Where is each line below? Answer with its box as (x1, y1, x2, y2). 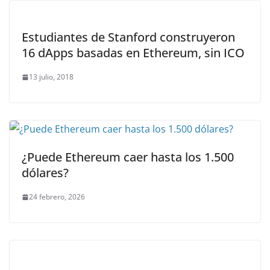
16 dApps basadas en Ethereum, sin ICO (22, 45, 245, 61)
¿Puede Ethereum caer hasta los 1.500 (22, 149, 234, 166)
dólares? (22, 165, 69, 181)
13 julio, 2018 (29, 72, 74, 83)
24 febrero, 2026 (29, 192, 85, 202)
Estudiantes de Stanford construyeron (22, 29, 235, 46)
